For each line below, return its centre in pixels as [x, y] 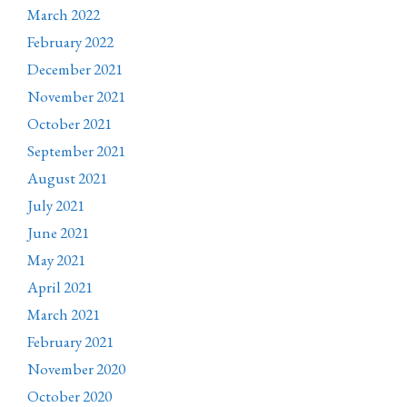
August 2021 [67, 179]
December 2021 [75, 69]
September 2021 [76, 151]
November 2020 [76, 369]
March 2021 [64, 315]
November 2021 [76, 97]
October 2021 [69, 124]
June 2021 [58, 233]
